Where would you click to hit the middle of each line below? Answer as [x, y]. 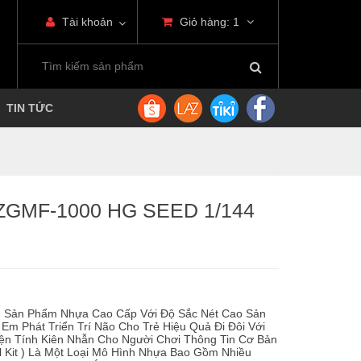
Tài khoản [86, 22]
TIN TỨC [30, 108]
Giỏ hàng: [205, 22]
